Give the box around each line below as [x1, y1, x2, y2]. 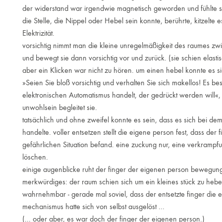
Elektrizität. [22, 28, 55, 38]
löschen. [22, 152, 48, 162]
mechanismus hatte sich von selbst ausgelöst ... [22, 202, 165, 211]
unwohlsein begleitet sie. [22, 103, 97, 112]
